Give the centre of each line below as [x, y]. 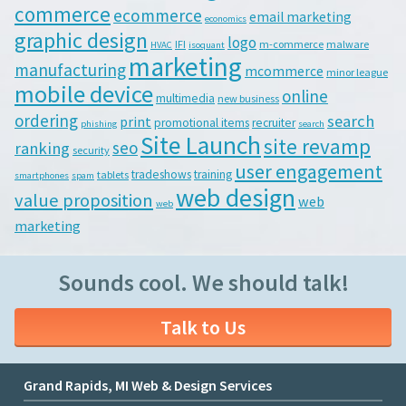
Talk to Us [203, 328]
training [213, 174]
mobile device [84, 93]
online [305, 96]
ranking [42, 148]
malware [348, 43]
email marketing [300, 16]
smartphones [42, 175]
